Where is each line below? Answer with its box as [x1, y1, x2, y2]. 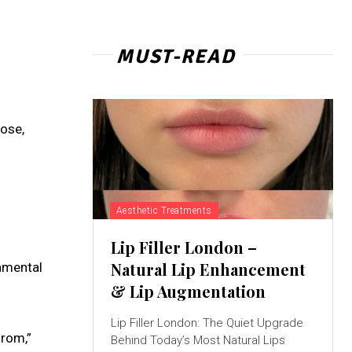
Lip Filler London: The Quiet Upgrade [110, 315, 303, 330]
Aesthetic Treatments [115, 204, 212, 216]
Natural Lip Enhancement [110, 258, 306, 280]
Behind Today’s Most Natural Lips [110, 332, 285, 347]
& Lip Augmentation [110, 280, 266, 302]
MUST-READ [115, 43, 236, 68]
